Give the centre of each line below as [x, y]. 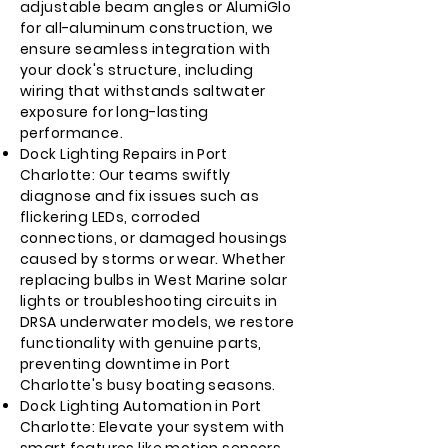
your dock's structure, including [137, 70]
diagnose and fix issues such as [140, 196]
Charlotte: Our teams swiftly [125, 175]
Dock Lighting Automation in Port [141, 406]
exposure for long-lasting [114, 112]
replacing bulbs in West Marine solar [154, 280]
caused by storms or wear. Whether [153, 259]
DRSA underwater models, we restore [157, 322]
